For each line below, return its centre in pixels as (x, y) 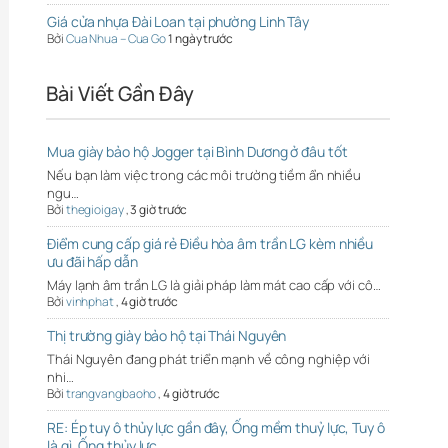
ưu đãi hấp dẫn (92, 261)
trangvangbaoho (111, 393)
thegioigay (94, 209)
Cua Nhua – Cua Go (116, 38)
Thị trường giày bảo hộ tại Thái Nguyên (167, 335)
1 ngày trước (200, 38)
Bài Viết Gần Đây (120, 93)
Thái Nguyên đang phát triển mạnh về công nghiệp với (209, 358)
